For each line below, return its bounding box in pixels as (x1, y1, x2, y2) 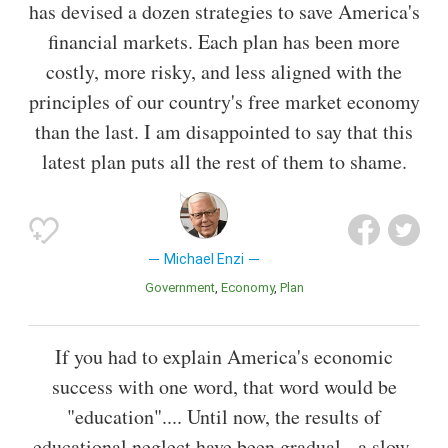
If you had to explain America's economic (55, 343, 393, 371)
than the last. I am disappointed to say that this (35, 117, 413, 145)
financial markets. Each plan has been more (48, 27, 400, 55)
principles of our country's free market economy (28, 87, 420, 115)
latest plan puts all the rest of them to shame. (41, 147, 407, 175)
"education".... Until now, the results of (67, 403, 381, 431)
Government (153, 279, 215, 295)
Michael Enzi (163, 250, 244, 267)
